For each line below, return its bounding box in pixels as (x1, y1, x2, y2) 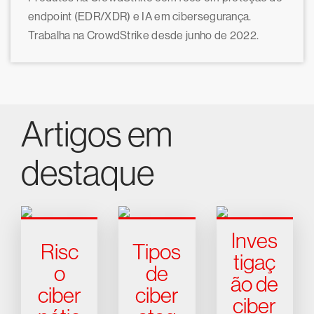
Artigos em (21, 114, 172, 155)
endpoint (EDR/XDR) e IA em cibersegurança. (28, 10, 254, 24)
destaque (21, 153, 154, 193)
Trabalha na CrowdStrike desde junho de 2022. (28, 29, 259, 43)
